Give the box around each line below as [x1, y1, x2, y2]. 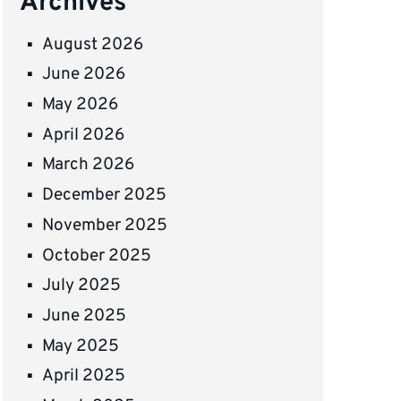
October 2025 [42, 244, 152, 267]
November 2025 [42, 214, 168, 236]
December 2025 [42, 184, 167, 207]
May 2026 [42, 94, 119, 116]
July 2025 [42, 275, 122, 297]
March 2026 [42, 154, 135, 176]
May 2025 [42, 335, 120, 357]
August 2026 [42, 33, 144, 55]
